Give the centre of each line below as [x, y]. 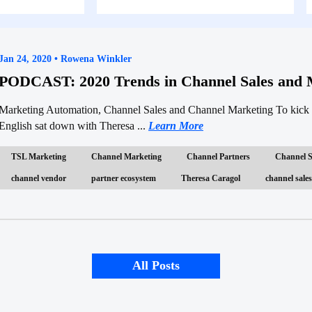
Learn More [176, 125]
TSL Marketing [39, 156]
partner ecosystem [124, 178]
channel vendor [39, 178]
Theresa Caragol [211, 178]
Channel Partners [218, 156]
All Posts [156, 266]
